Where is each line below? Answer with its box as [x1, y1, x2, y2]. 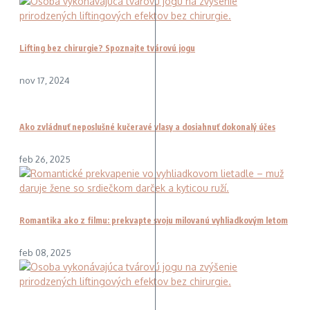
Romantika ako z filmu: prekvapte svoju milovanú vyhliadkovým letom [19, 215, 288, 226]
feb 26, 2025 [19, 154, 71, 165]
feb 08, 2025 [19, 246, 71, 258]
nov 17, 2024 [19, 75, 70, 86]
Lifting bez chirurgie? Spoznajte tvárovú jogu [19, 43, 195, 54]
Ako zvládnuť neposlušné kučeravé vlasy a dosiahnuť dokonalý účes [19, 122, 275, 133]
